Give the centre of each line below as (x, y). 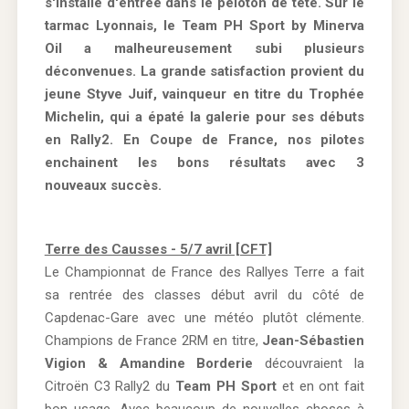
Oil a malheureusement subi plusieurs (204, 48)
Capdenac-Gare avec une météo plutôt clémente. (204, 317)
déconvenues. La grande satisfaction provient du (204, 71)
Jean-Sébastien (314, 340)
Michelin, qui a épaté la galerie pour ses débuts (204, 116)
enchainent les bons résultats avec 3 (204, 162)
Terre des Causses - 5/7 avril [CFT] (158, 249)
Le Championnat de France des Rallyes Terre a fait (204, 272)
